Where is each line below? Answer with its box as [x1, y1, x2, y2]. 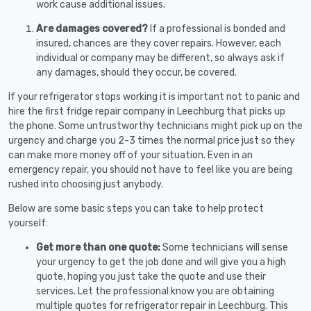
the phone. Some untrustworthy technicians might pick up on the [8, 119, 303, 132]
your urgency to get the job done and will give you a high [36, 255, 286, 268]
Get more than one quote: [36, 241, 162, 253]
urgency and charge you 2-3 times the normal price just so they [8, 134, 295, 146]
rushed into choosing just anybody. [8, 178, 163, 190]
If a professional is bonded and [148, 22, 285, 35]
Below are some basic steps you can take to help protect [8, 202, 264, 215]
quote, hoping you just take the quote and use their [36, 270, 266, 283]
